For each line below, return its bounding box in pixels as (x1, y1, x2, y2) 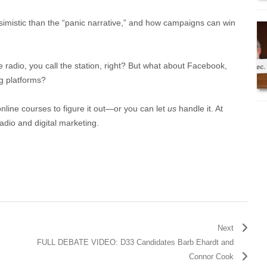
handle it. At (176, 103, 223, 113)
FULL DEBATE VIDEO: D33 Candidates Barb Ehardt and (37, 237, 234, 247)
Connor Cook (189, 252, 234, 261)
